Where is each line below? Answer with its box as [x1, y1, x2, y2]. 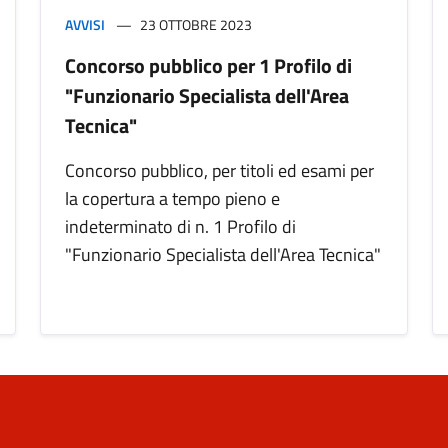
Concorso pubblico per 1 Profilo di [65, 50, 352, 82]
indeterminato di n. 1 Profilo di [65, 213, 296, 241]
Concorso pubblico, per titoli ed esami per [65, 157, 374, 185]
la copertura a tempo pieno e [65, 185, 280, 213]
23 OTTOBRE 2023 [140, 14, 252, 36]
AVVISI [65, 14, 105, 36]
